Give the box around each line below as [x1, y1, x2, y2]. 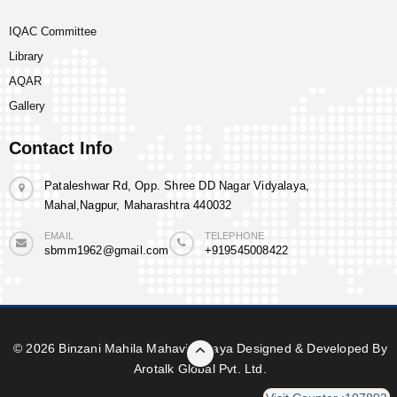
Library [9, 50, 43, 64]
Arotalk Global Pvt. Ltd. [134, 362, 267, 377]
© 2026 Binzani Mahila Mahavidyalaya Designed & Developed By [13, 341, 387, 356]
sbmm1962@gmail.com [44, 244, 169, 258]
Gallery [9, 99, 45, 113]
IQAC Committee [9, 25, 97, 39]
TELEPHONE [204, 230, 265, 242]
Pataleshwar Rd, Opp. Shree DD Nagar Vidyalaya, [44, 179, 310, 193]
